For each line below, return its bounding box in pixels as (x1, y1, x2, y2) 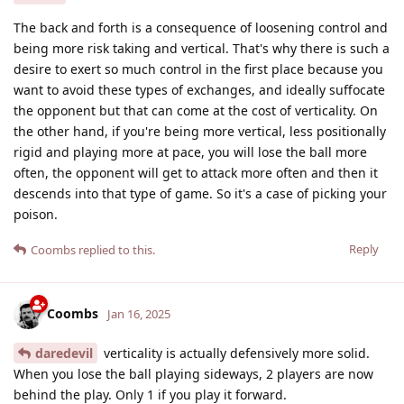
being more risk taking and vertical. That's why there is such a (14, 39, 390, 57)
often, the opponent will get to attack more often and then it (14, 163, 378, 181)
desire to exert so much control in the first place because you (14, 60, 383, 78)
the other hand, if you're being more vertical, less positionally (14, 122, 386, 140)
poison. (14, 205, 58, 223)
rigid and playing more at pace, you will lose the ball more (14, 142, 367, 161)
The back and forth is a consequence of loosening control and (14, 18, 388, 36)
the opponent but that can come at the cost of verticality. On (14, 101, 378, 119)
